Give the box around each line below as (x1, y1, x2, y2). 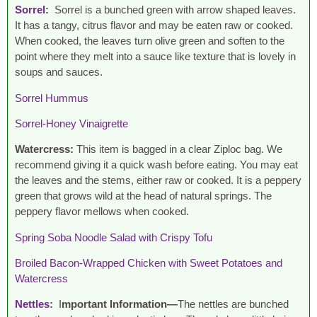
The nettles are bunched (178, 298, 289, 311)
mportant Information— (62, 298, 178, 311)
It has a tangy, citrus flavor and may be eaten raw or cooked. (15, 19, 293, 32)
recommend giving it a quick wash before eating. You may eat (15, 158, 298, 171)
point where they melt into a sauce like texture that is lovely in (15, 50, 296, 63)
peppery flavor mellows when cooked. (15, 205, 192, 218)
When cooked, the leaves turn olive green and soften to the (15, 35, 284, 47)
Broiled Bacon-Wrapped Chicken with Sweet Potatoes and (15, 257, 282, 270)
